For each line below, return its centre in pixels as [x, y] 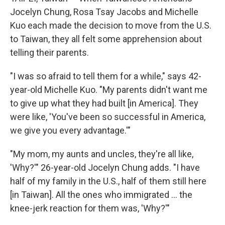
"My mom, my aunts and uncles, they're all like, [102, 154]
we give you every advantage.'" [70, 130]
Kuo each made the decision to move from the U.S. [111, 25]
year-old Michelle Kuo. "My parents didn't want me [109, 90]
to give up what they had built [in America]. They [104, 103]
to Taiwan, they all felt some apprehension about [106, 39]
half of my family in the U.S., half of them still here [108, 181]
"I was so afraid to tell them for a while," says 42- [106, 76]
